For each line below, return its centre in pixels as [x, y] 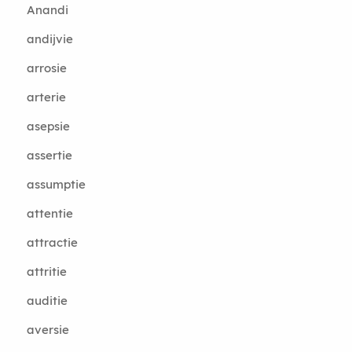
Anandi [47, 10]
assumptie [56, 184]
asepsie [48, 126]
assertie [49, 155]
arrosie [46, 68]
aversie [48, 330]
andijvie [49, 39]
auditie [47, 301]
